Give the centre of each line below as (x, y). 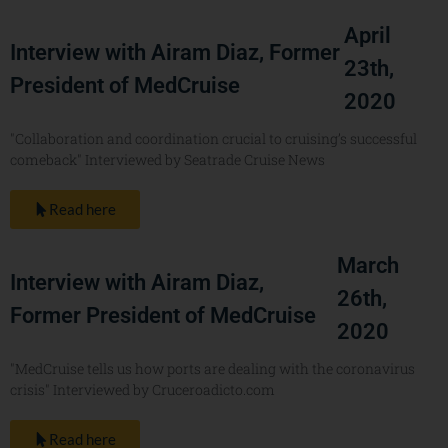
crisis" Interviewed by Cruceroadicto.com (142, 390)
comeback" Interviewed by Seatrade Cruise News (167, 160)
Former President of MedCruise (163, 315)
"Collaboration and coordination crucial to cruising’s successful (213, 139)
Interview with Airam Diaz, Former (175, 52)
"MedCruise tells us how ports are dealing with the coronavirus (212, 369)
